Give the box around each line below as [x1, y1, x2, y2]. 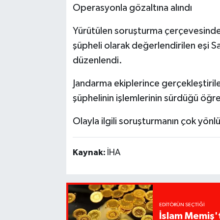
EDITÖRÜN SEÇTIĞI [159, 202, 205, 208]
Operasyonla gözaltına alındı [72, 3, 192, 13]
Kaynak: [72, 148, 107, 158]
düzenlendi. [72, 55, 122, 66]
